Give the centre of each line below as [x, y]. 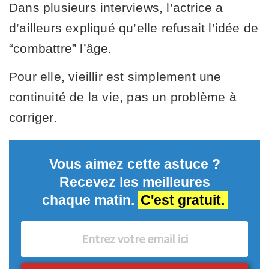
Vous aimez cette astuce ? [134, 164]
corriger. [33, 117]
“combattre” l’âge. [61, 48]
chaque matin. [88, 200]
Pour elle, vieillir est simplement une [115, 77]
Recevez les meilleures [134, 182]
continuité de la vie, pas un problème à [123, 97]
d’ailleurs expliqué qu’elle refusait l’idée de [134, 28]
